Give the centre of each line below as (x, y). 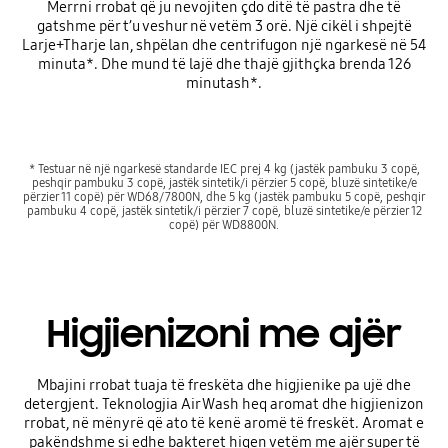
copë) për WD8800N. (224, 225)
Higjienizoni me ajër (224, 334)
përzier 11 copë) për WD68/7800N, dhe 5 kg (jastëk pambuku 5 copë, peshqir (224, 197)
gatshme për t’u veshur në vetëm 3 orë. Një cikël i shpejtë (224, 25)
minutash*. (224, 82)
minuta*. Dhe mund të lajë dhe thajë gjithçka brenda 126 (224, 63)
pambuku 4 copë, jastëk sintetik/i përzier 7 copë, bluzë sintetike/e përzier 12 (224, 211)
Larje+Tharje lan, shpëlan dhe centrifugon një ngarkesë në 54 (224, 44)
